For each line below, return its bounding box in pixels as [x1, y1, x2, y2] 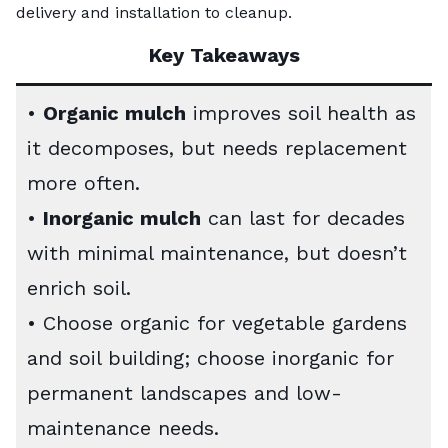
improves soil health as [186, 101, 416, 126]
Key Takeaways [148, 43, 300, 68]
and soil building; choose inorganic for [27, 346, 394, 371]
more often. [27, 171, 140, 196]
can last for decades [201, 206, 405, 231]
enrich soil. [27, 276, 131, 301]
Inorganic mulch [43, 206, 201, 231]
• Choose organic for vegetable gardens [27, 311, 407, 336]
